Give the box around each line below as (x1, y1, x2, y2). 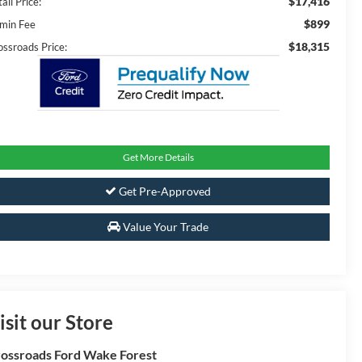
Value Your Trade (120, 220, 208, 234)
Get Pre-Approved (116, 184, 211, 199)
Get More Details (122, 151, 194, 164)
